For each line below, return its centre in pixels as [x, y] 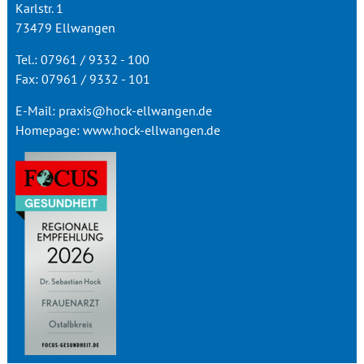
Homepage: [49, 130]
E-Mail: [37, 110]
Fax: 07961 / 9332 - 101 [82, 79]
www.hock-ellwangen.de [151, 130]
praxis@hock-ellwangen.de [135, 110]
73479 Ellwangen [65, 28]
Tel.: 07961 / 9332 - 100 [82, 59]
